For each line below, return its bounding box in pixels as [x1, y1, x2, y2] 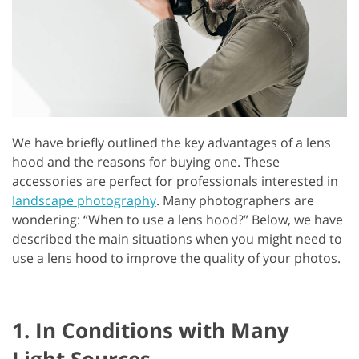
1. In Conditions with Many [12, 315, 289, 345]
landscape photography [12, 191, 156, 209]
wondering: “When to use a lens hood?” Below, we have [12, 210, 343, 228]
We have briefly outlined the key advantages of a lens [12, 133, 331, 151]
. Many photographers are [156, 191, 314, 209]
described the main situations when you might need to [12, 229, 342, 248]
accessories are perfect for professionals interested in [12, 171, 338, 190]
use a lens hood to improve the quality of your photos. [12, 248, 341, 267]
